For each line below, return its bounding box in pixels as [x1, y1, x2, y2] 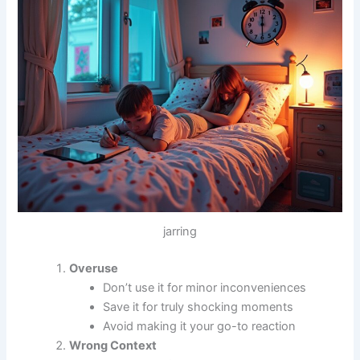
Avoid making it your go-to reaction [103, 318, 297, 333]
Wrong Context [69, 337, 157, 353]
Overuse [69, 260, 119, 276]
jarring [163, 223, 197, 239]
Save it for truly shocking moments [103, 299, 294, 314]
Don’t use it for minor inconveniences [103, 280, 307, 295]
